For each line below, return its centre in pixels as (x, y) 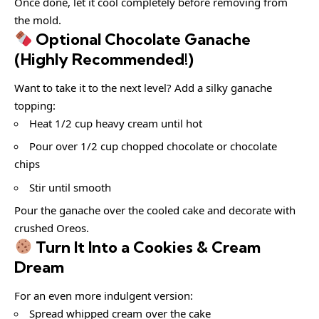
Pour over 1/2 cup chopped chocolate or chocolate (153, 146)
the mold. (38, 20)
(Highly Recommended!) (104, 59)
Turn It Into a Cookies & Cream (147, 247)
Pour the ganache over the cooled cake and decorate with (155, 210)
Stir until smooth (70, 187)
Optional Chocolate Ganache (142, 40)
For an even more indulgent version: (104, 295)
